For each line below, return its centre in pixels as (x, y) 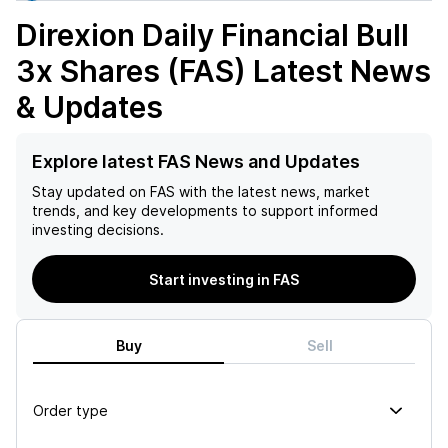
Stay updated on (89, 191)
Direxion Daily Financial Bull (212, 35)
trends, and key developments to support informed (205, 210)
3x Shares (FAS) (131, 71)
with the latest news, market (272, 191)
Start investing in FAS (224, 279)
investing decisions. (98, 229)
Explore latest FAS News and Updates (196, 161)
